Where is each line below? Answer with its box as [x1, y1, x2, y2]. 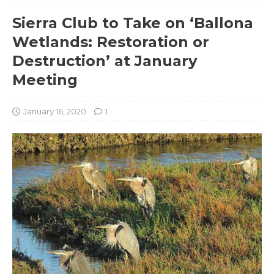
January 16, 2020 [23, 106, 86, 116]
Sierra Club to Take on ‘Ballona [12, 13, 253, 32]
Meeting [12, 70, 78, 89]
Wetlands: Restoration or [12, 32, 209, 51]
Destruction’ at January [12, 51, 197, 70]
